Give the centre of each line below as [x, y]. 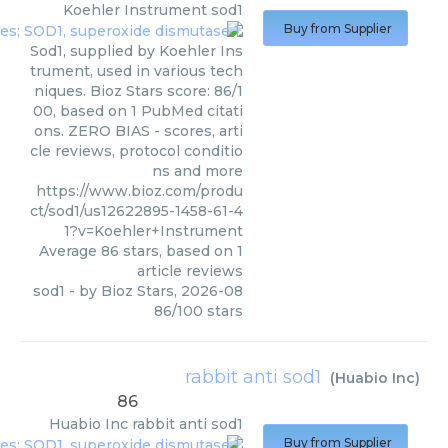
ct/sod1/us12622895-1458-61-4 [136, 211]
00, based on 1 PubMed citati [138, 111]
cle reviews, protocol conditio [136, 151]
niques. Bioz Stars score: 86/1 [138, 91]
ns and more [197, 171]
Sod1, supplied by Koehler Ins [136, 51]
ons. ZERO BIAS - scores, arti [138, 131]
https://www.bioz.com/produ [139, 191]
